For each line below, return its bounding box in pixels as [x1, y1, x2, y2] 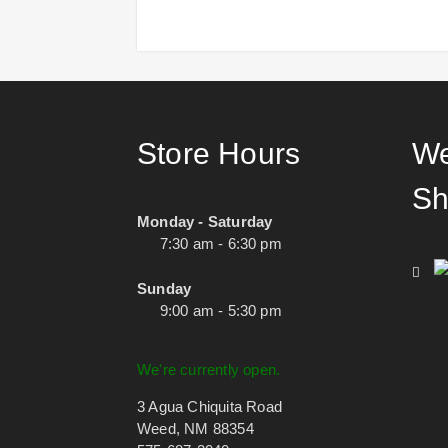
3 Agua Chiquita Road [137, 398, 282, 415]
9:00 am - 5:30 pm [159, 301, 282, 319]
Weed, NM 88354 [137, 420, 254, 437]
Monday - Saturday [137, 213, 273, 230]
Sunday [137, 279, 192, 297]
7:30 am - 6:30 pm [159, 235, 282, 252]
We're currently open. [137, 361, 281, 378]
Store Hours [137, 137, 301, 170]
